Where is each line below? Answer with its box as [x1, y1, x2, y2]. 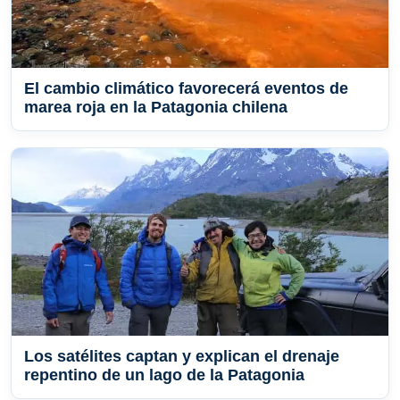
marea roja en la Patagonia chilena [24, 98, 287, 117]
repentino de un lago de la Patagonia [24, 366, 304, 385]
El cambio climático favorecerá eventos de [24, 79, 348, 98]
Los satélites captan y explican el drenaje [24, 347, 339, 366]
